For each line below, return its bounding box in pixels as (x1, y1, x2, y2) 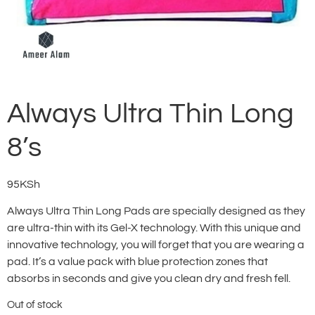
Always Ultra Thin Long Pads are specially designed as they (7, 205, 305, 217)
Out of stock (7, 299, 63, 310)
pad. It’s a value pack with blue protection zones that (7, 256, 268, 268)
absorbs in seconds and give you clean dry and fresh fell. (7, 273, 290, 285)
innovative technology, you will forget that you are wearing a (7, 239, 304, 251)
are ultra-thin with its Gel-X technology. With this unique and (7, 222, 301, 234)
